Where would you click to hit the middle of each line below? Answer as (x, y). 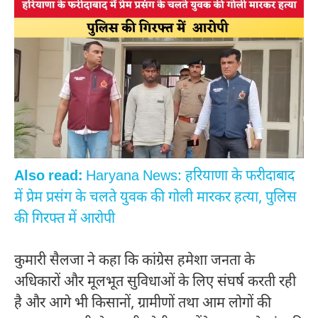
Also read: (48, 176)
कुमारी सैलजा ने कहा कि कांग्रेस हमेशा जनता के (135, 262)
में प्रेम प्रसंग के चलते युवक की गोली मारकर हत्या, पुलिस (155, 198)
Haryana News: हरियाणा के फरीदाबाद (188, 176)
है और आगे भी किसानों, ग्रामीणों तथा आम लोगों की (143, 304)
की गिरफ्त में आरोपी (65, 219)
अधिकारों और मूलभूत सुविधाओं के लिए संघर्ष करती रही (155, 283)
